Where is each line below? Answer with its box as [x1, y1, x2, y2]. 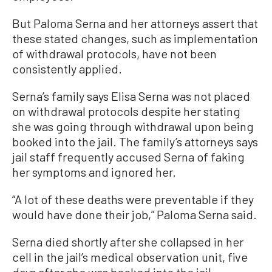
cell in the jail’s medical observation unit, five [12, 249, 248, 264]
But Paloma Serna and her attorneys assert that [12, 15, 258, 30]
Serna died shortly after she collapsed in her [12, 234, 243, 249]
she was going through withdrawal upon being [12, 118, 254, 134]
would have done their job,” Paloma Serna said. [12, 206, 257, 222]
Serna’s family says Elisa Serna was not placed [12, 88, 250, 103]
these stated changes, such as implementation [12, 30, 258, 46]
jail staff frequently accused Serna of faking [12, 149, 245, 164]
